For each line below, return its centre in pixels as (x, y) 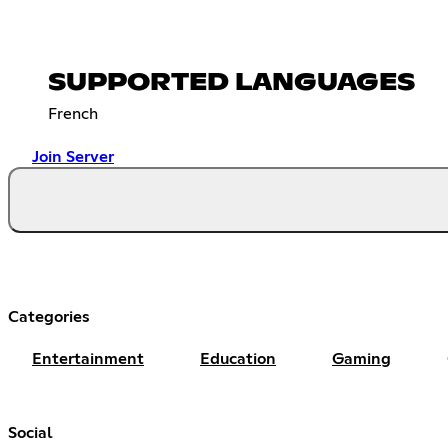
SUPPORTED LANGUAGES (231, 82)
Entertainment (88, 358)
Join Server (73, 156)
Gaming (361, 358)
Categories (49, 316)
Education (238, 358)
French (73, 113)
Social (30, 432)
